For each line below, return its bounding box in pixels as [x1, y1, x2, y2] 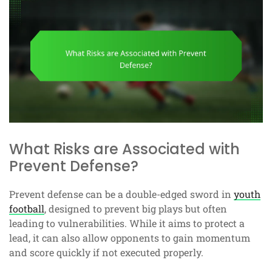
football [9, 202, 44, 215]
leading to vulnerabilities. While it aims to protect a [9, 216, 245, 229]
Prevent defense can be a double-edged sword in [9, 187, 234, 200]
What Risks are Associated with [9, 138, 240, 159]
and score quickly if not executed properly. [9, 245, 203, 259]
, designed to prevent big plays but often [44, 202, 227, 215]
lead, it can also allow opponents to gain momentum [9, 231, 250, 244]
